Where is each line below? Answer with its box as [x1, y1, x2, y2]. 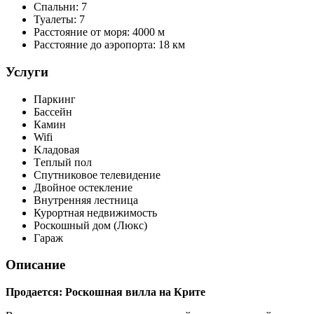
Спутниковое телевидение [34, 168, 161, 181]
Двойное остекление [34, 181, 132, 193]
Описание [6, 257, 65, 273]
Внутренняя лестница [34, 193, 138, 206]
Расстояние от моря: [34, 26, 132, 39]
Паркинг [34, 93, 76, 105]
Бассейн [34, 105, 72, 118]
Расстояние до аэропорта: [34, 39, 158, 51]
